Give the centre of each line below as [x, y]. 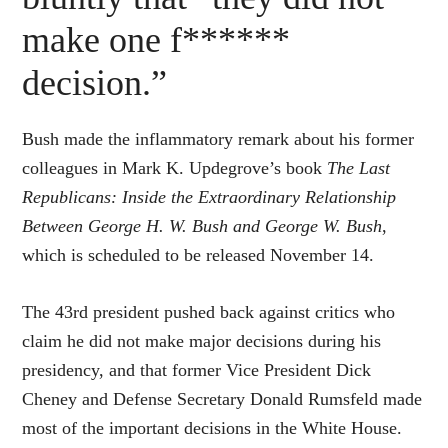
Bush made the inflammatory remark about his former [218, 139]
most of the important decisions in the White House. [212, 428]
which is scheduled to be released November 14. [198, 255]
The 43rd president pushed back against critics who [209, 312]
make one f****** [156, 40]
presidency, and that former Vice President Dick [197, 370]
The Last [359, 168]
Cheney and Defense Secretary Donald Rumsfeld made [222, 399]
